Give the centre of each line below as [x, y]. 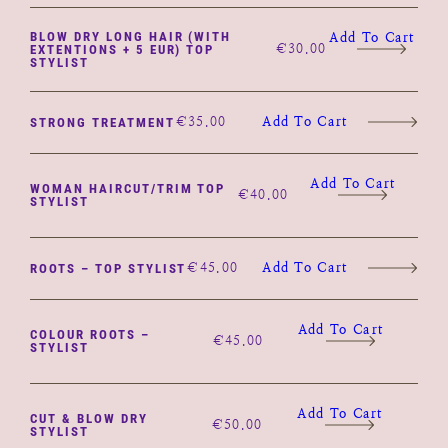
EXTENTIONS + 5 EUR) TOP [122, 49]
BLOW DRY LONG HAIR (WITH [131, 36]
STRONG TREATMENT [102, 122]
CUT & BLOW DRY [89, 418]
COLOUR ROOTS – [90, 334]
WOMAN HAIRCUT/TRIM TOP [128, 188]
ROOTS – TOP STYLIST [108, 268]
